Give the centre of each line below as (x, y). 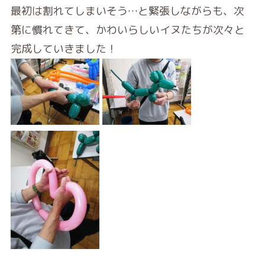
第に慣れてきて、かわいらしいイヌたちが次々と (127, 30)
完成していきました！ (64, 49)
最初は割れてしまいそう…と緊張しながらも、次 (127, 11)
